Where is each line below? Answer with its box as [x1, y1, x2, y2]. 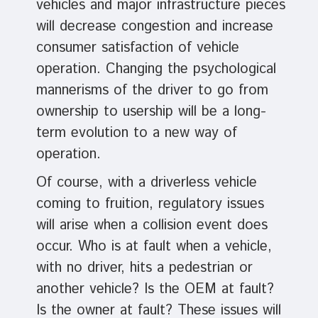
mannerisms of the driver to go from [35, 80, 268, 102]
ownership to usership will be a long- [35, 102, 266, 123]
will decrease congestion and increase [35, 16, 273, 38]
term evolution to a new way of [35, 123, 237, 144]
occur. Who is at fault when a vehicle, [35, 236, 272, 258]
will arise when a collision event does [35, 215, 268, 236]
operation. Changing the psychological [35, 59, 276, 80]
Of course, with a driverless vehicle [35, 172, 257, 194]
